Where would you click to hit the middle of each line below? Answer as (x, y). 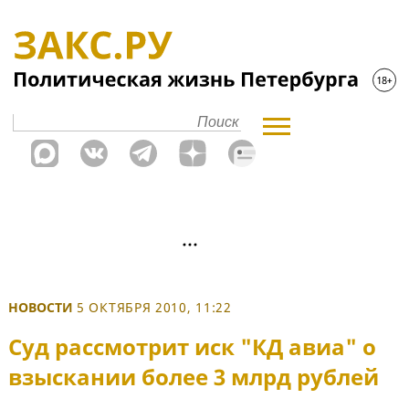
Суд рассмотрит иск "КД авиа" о (192, 347)
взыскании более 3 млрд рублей (194, 377)
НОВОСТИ (41, 307)
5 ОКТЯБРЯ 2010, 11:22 (154, 307)
